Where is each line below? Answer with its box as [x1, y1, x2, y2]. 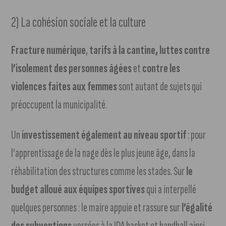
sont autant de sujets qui [119, 79, 202, 94]
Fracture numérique [11, 43, 86, 58]
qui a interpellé [145, 182, 197, 197]
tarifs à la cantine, [89, 43, 158, 58]
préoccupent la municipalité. [11, 97, 107, 112]
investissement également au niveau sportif [22, 128, 187, 143]
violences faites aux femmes [11, 79, 119, 94]
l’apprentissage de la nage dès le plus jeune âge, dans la [11, 146, 196, 161]
